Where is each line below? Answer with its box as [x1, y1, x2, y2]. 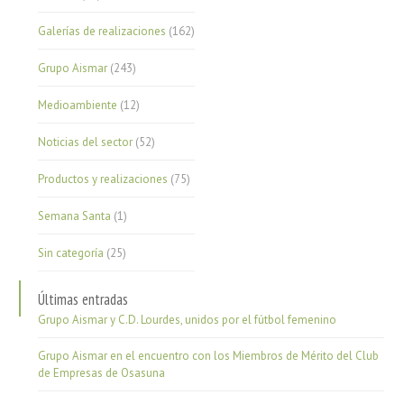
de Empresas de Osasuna [38, 365, 166, 381]
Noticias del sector [38, 134, 133, 150]
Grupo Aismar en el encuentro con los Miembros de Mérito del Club [38, 348, 380, 363]
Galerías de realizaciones [38, 23, 167, 39]
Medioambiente [38, 97, 118, 113]
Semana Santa [38, 208, 112, 224]
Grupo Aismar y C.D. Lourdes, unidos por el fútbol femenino [38, 312, 337, 327]
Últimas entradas [38, 289, 129, 309]
